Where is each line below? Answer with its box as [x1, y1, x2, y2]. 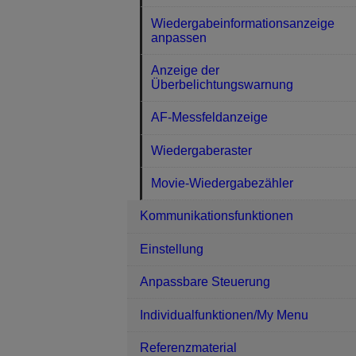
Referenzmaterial [140, 340, 237, 354]
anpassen [151, 30, 207, 44]
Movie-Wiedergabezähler [151, 176, 294, 191]
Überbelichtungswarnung [151, 77, 294, 91]
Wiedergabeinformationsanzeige [151, 16, 335, 30]
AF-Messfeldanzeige [151, 110, 269, 125]
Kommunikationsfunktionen [140, 209, 293, 223]
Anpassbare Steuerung [140, 275, 270, 289]
